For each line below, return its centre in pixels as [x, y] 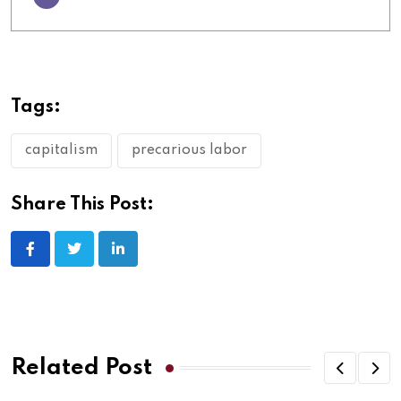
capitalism [61, 151]
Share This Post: [82, 205]
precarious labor [189, 151]
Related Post [81, 368]
